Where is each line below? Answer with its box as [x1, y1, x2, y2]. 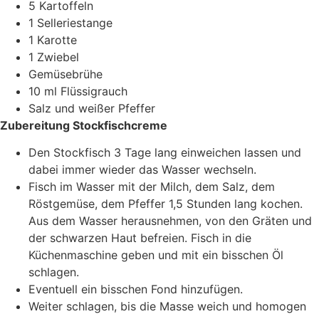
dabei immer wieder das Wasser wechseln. [28, 162, 256, 177]
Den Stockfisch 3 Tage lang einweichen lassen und [28, 145, 301, 160]
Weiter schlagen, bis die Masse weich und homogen [28, 299, 306, 314]
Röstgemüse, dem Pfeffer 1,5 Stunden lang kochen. [28, 197, 303, 211]
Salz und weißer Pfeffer [28, 100, 155, 115]
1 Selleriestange [28, 15, 113, 30]
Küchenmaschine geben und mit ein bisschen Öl [28, 248, 283, 263]
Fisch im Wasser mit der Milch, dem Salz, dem [28, 179, 275, 194]
